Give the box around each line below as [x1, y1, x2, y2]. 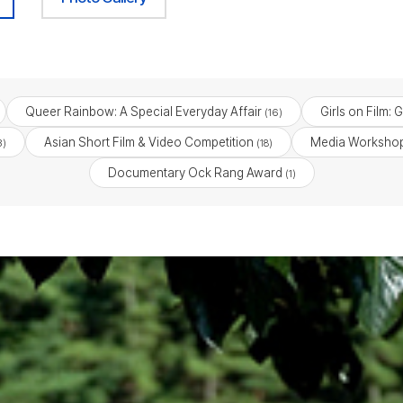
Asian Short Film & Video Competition [43, 135, 254, 149]
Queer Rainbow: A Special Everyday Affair [24, 104, 262, 119]
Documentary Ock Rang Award [107, 166, 282, 180]
